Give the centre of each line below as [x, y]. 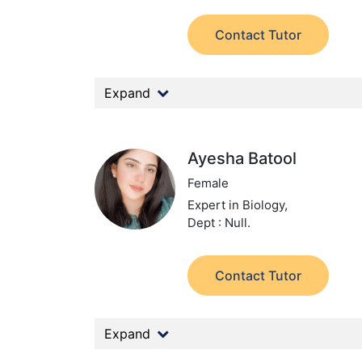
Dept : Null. [219, 223]
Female [208, 183]
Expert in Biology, [238, 205]
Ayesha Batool [242, 158]
